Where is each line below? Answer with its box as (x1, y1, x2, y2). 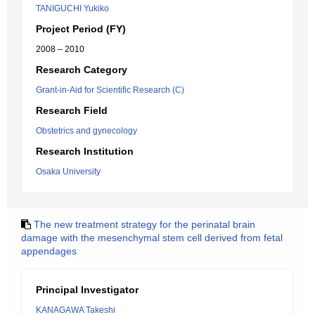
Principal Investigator (36, 284, 139, 295)
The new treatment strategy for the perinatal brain (34, 219, 255, 230)
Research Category (36, 64, 127, 75)
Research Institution (36, 146, 134, 157)
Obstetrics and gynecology (36, 126, 137, 136)
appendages (21, 245, 77, 257)
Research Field (36, 105, 108, 116)
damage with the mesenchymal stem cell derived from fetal (21, 232, 283, 243)
